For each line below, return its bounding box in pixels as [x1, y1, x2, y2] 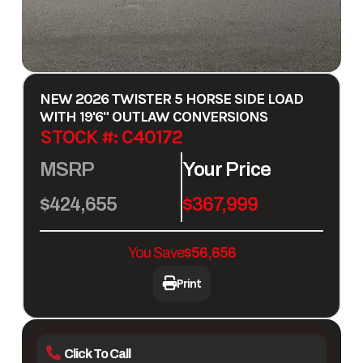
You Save [127, 245, 184, 262]
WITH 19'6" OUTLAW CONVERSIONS [39, 108, 267, 126]
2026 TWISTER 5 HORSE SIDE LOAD [75, 90, 303, 109]
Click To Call [64, 347, 131, 361]
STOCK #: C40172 [39, 126, 182, 149]
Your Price [182, 159, 271, 181]
